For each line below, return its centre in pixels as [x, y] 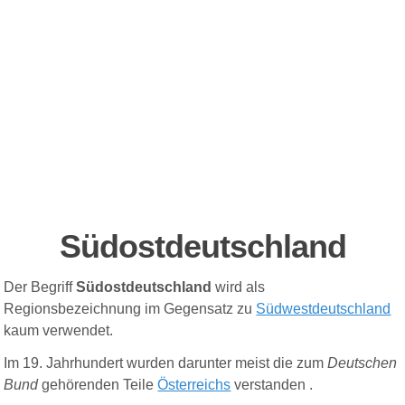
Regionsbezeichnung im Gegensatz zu [130, 309]
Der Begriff [40, 287]
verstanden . [274, 385]
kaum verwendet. [59, 331]
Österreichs [194, 385]
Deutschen [363, 363]
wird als [239, 287]
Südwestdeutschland [324, 309]
